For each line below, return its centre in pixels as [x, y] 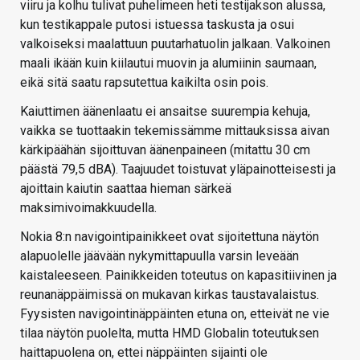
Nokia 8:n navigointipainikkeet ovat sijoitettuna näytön [170, 237]
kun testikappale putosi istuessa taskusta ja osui [157, 25]
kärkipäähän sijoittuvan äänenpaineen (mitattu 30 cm [165, 150]
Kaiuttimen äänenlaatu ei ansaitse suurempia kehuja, [165, 112]
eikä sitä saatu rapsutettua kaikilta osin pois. [144, 83]
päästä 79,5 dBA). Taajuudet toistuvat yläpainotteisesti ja [178, 170]
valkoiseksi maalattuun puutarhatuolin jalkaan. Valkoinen [175, 44]
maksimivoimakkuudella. [88, 208]
